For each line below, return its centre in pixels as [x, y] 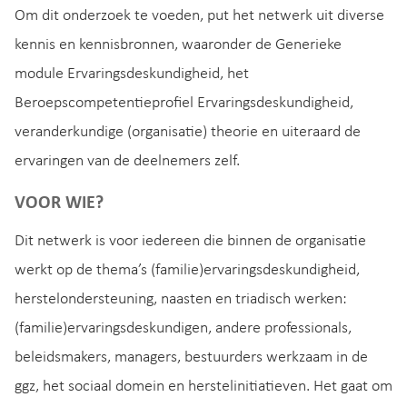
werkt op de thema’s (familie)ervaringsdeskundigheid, [187, 270]
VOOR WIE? [59, 204]
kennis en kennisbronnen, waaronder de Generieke [178, 45]
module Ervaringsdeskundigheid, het [132, 74]
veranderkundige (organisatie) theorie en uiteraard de [188, 132]
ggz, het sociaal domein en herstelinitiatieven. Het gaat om [203, 386]
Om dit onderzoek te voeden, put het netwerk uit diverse [199, 15]
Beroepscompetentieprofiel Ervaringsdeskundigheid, [184, 103]
